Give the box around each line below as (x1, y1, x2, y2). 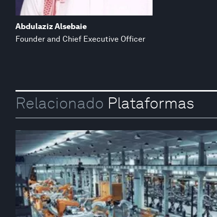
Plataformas (104, 93, 194, 113)
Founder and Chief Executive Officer (15, 34, 145, 44)
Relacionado (15, 93, 104, 113)
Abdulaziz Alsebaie (15, 21, 87, 31)
